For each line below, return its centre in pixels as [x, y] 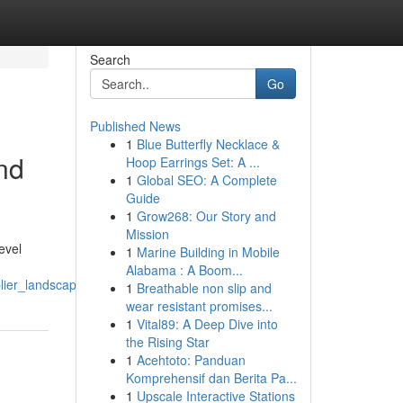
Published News [135, 126]
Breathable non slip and [204, 288]
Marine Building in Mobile [208, 252]
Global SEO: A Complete [206, 180]
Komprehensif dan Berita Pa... [211, 378]
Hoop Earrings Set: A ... [193, 162]
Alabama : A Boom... [184, 270]
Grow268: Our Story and [206, 216]
